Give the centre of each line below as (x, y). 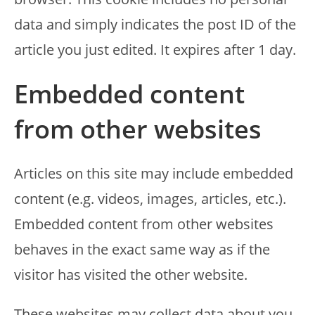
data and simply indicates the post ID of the (155, 24)
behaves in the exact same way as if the (142, 249)
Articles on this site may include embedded (154, 173)
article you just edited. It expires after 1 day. (155, 50)
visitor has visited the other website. (131, 275)
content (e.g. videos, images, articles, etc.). (150, 199)
